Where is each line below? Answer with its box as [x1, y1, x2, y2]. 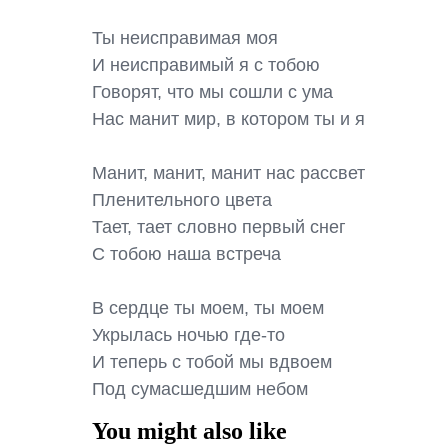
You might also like [92, 418, 287, 444]
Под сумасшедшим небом [92, 379, 308, 399]
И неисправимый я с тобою [92, 55, 320, 75]
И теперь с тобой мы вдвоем [92, 352, 332, 372]
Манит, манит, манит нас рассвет [92, 163, 365, 183]
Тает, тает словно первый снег [92, 217, 346, 237]
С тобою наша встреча [92, 244, 281, 264]
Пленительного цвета [92, 190, 272, 210]
